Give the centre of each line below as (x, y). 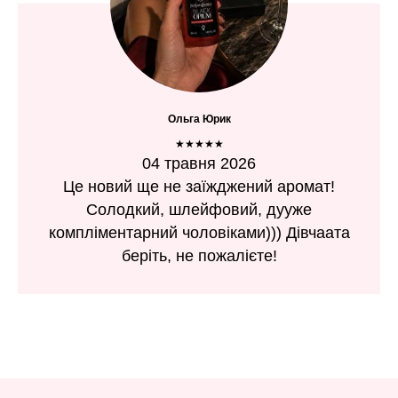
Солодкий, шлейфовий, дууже (199, 210)
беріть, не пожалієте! (199, 256)
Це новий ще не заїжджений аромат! (199, 187)
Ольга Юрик (199, 119)
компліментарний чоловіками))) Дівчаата (199, 233)
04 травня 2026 (199, 163)
